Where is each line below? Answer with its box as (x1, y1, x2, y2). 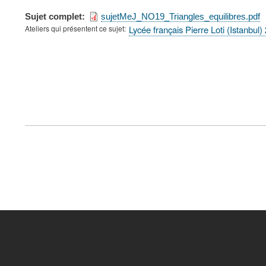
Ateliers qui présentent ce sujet (25, 23, 124, 33)
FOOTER (25, 114, 74, 132)
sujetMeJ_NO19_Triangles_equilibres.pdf (101, 11, 261, 21)
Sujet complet (25, 11, 82, 21)
